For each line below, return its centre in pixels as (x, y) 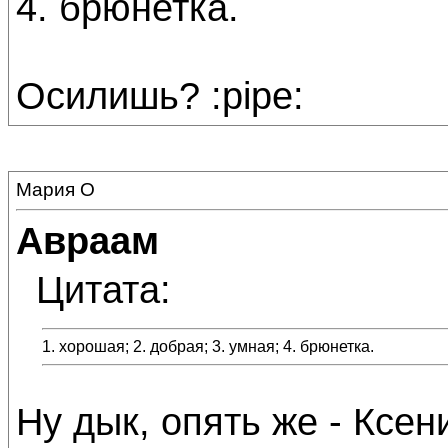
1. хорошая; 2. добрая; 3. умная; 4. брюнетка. (208, 346)
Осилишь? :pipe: (160, 95)
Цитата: (103, 289)
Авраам (87, 240)
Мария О (55, 189)
